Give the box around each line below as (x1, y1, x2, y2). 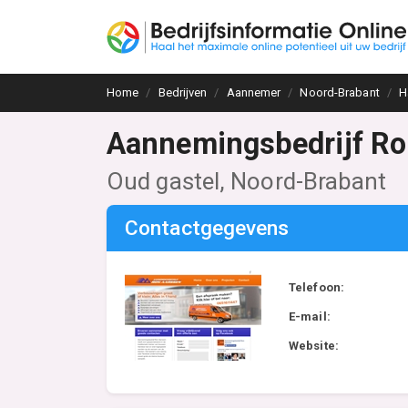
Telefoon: (289, 280, 344, 294)
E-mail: (289, 310, 331, 323)
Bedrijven (158, 86, 208, 99)
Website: (289, 339, 339, 352)
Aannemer (226, 86, 281, 99)
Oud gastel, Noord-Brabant (107, 168, 387, 195)
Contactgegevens (125, 216, 290, 240)
